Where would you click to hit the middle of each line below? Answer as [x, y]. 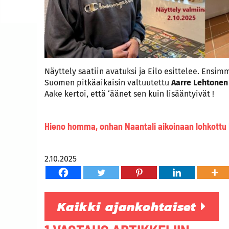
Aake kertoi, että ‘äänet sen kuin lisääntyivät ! [129, 94]
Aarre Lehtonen [200, 82]
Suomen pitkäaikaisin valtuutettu [108, 82]
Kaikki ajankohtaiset [129, 206]
